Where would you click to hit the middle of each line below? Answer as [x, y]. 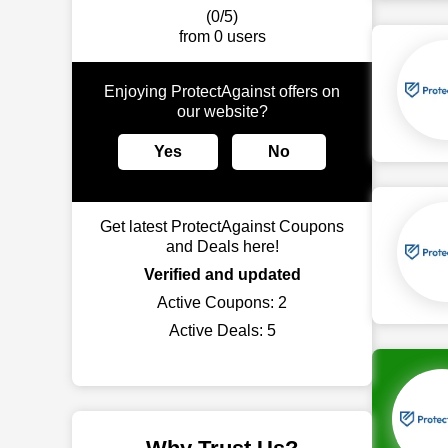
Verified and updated [222, 274]
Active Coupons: [217, 302]
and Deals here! [222, 246]
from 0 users [222, 36]
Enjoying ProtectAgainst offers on [222, 91]
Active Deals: [217, 330]
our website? [222, 111]
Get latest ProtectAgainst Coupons [222, 226]
